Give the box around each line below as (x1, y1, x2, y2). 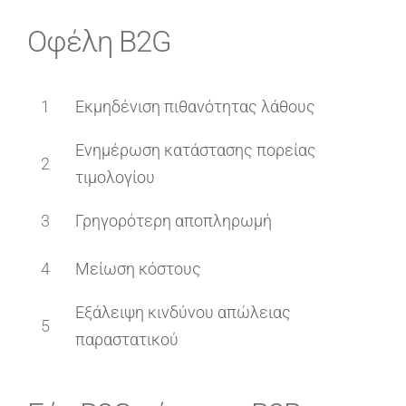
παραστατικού (75, 329, 179, 349)
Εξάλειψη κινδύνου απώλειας (75, 302, 292, 322)
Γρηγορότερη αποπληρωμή (75, 210, 273, 230)
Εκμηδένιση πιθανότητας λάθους (75, 96, 316, 116)
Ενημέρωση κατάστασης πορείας (75, 140, 317, 159)
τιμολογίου (75, 167, 156, 187)
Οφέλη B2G (26, 24, 171, 60)
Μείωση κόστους (75, 258, 202, 278)
